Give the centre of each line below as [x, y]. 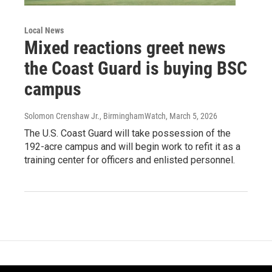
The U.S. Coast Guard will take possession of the [127, 133]
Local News [44, 30]
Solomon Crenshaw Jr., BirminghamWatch [95, 116]
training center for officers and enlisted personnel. [130, 160]
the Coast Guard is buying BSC [136, 68]
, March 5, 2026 [192, 116]
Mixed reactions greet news [125, 47]
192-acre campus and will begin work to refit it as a [132, 146]
